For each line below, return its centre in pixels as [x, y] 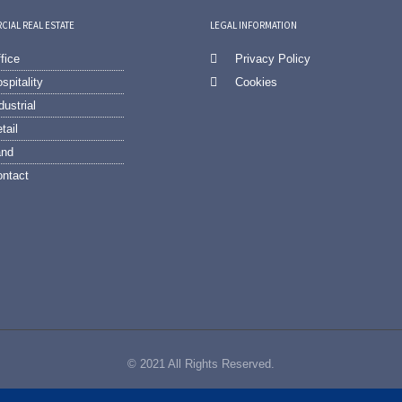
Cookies [256, 82]
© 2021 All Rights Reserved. [201, 363]
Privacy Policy [272, 58]
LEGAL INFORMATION [253, 25]
